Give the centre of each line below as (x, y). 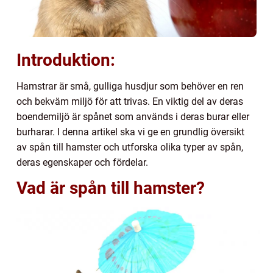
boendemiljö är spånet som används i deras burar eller (133, 117)
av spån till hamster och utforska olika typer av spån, (130, 147)
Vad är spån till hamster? (111, 188)
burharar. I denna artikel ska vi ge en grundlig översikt (130, 132)
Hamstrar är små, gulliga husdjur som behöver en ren (130, 87)
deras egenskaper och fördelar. (82, 163)
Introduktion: (66, 60)
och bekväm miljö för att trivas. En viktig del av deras (130, 102)
